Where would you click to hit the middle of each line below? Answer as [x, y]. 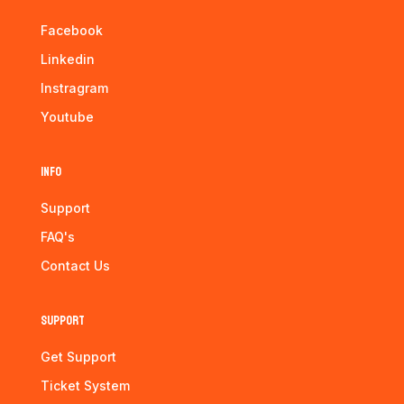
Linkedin [67, 59]
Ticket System [85, 386]
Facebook [71, 30]
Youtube [67, 117]
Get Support [78, 357]
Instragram [74, 88]
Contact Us [75, 266]
